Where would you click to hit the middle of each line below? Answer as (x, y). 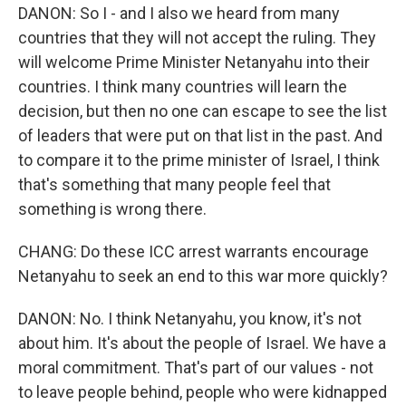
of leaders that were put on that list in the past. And (200, 135)
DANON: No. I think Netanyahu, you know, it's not (190, 319)
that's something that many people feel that (174, 184)
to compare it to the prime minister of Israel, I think (199, 160)
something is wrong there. (112, 209)
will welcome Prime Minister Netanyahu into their (194, 62)
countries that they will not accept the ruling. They (197, 38)
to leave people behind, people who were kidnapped (203, 392)
